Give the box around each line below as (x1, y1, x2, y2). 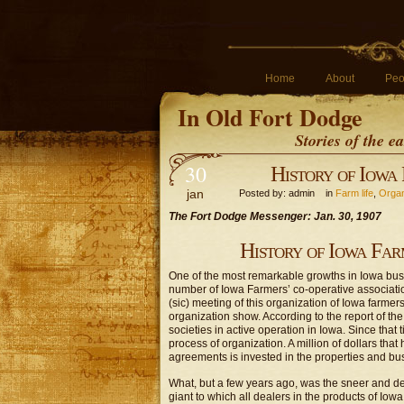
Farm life (335, 188, 373, 198)
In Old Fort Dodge (178, 100, 363, 134)
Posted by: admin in (231, 188, 335, 198)
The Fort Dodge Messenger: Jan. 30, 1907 (169, 210, 381, 223)
